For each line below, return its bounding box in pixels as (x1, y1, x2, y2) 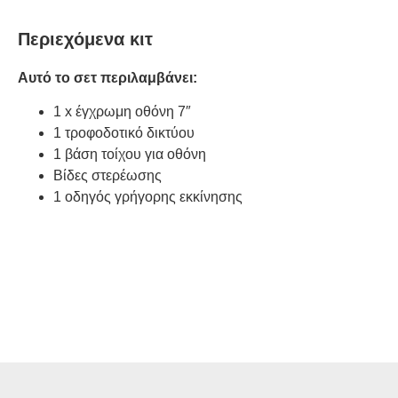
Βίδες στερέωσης (53, 168, 162, 184)
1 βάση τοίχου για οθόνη (53, 147, 206, 163)
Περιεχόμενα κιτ (18, 28, 153, 49)
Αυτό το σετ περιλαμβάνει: (18, 69, 197, 85)
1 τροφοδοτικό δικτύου (53, 125, 195, 141)
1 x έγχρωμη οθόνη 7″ (53, 104, 191, 120)
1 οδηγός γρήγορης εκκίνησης (53, 189, 243, 205)
